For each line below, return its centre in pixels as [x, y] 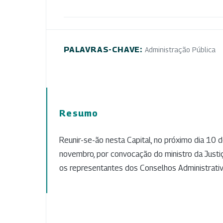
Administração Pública [180, 49]
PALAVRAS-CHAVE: [104, 49]
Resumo [79, 113]
